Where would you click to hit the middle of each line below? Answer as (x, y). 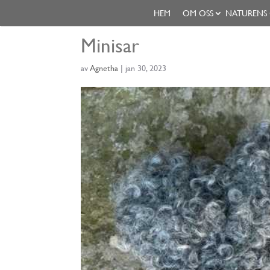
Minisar (110, 46)
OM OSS (198, 13)
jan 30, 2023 (146, 68)
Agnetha (104, 68)
